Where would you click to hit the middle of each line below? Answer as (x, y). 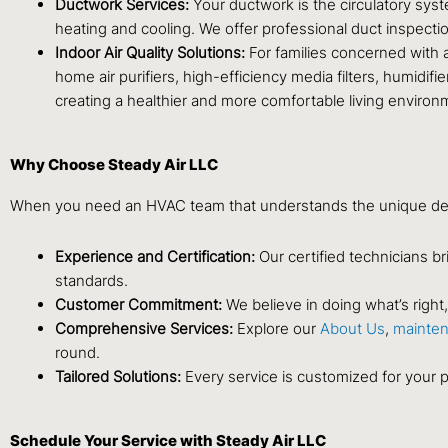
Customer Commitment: (138, 304)
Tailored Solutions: (118, 376)
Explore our (276, 328)
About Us (352, 328)
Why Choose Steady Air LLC (114, 165)
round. (77, 352)
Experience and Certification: (155, 256)
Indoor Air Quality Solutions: (152, 52)
